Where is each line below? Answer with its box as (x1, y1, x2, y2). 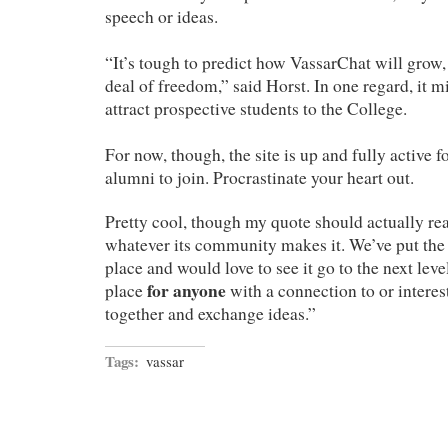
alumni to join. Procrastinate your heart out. (105, 165, 414, 189)
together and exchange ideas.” (105, 301, 316, 325)
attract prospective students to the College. (105, 96, 407, 120)
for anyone (147, 277, 230, 303)
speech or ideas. (105, 4, 218, 28)
